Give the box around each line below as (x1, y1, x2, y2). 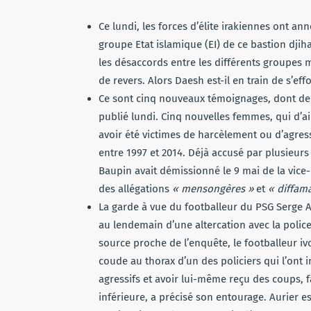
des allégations (99, 183, 172, 195)
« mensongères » (172, 183, 253, 195)
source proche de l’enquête (99, 237, 228, 249)
